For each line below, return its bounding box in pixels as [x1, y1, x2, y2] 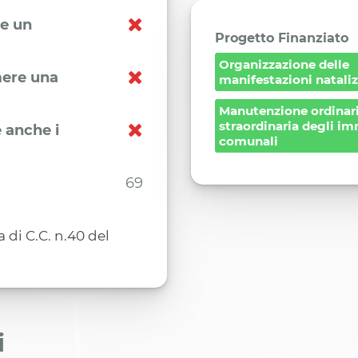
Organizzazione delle [219, 57, 349, 73]
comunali [219, 133, 278, 149]
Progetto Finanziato [215, 30, 348, 46]
